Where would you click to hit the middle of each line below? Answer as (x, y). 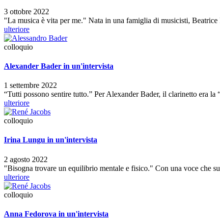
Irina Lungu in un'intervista (51, 140)
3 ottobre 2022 (27, 11)
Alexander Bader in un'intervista (59, 66)
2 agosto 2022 (26, 159)
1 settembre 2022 (30, 85)
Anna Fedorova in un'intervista (56, 214)
